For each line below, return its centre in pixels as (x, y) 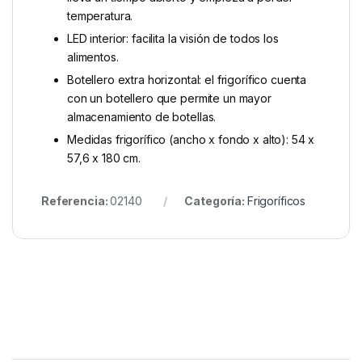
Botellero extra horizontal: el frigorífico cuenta (187, 80)
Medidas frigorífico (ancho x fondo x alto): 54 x (191, 140)
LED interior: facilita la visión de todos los (173, 39)
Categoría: (216, 201)
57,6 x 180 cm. (104, 158)
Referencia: (76, 201)
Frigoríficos (276, 201)
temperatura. (100, 16)
